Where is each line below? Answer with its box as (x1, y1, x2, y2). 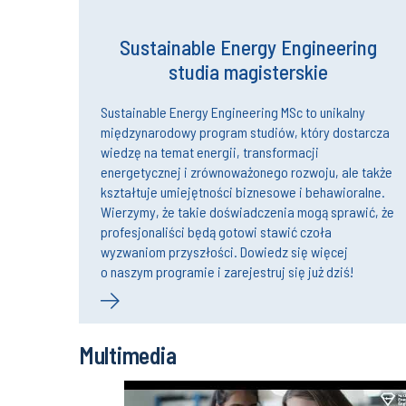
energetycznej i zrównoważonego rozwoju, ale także (101, 162, 392, 180)
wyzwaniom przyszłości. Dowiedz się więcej (101, 242, 348, 260)
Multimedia (79, 340, 177, 369)
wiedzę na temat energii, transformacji (101, 142, 319, 160)
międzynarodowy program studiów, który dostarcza (101, 122, 390, 140)
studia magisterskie (169, 58, 328, 84)
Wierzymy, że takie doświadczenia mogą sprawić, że (101, 202, 394, 220)
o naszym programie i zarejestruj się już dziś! (101, 262, 353, 280)
